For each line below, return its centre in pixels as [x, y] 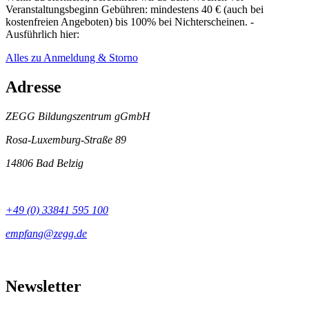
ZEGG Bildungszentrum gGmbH [78, 116]
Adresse [33, 87]
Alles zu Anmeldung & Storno [72, 58]
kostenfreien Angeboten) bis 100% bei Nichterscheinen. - [130, 22]
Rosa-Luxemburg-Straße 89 [66, 139]
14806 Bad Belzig [44, 163]
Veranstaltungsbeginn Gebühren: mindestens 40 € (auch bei [134, 10]
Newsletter [43, 286]
